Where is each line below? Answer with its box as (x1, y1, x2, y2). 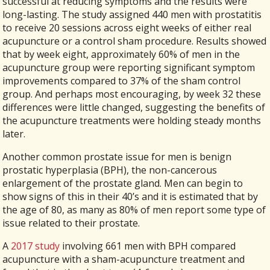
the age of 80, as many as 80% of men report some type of (2, 203, 266, 217)
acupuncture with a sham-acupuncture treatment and (2, 253, 245, 266)
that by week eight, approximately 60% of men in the (2, 48, 240, 61)
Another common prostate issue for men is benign (2, 150, 232, 164)
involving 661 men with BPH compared (60, 239, 236, 253)
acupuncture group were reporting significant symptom (2, 61, 256, 75)
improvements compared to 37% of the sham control (2, 74, 241, 88)
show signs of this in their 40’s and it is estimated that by (2, 190, 259, 204)
